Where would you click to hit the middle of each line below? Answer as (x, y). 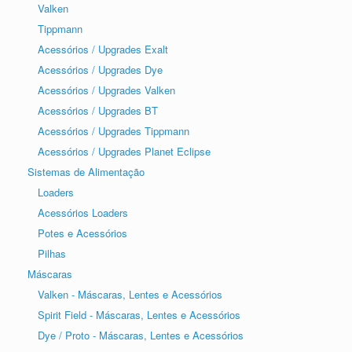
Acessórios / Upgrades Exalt (103, 49)
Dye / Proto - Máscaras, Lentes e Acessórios (141, 335)
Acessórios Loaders (83, 213)
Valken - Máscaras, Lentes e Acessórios (130, 295)
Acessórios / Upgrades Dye (100, 70)
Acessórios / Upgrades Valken (106, 90)
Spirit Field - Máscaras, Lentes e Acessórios (139, 315)
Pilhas (52, 254)
